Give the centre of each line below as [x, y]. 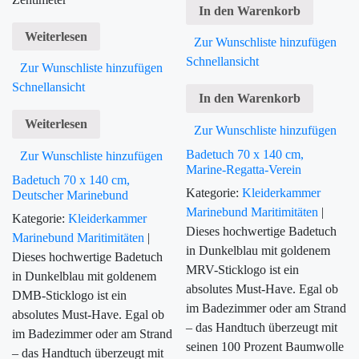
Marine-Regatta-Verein [244, 170]
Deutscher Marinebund [70, 196]
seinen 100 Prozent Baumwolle [265, 347]
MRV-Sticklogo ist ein [243, 270]
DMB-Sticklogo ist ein [69, 296]
